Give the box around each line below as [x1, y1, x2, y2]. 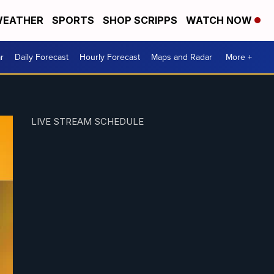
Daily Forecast [15, 50, 68, 64]
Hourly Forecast [80, 50, 140, 64]
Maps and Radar [151, 50, 212, 64]
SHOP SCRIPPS [103, 14, 177, 27]
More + [226, 50, 252, 64]
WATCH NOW [186, 14, 254, 27]
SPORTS [52, 14, 94, 27]
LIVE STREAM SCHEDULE [31, 115, 144, 127]
